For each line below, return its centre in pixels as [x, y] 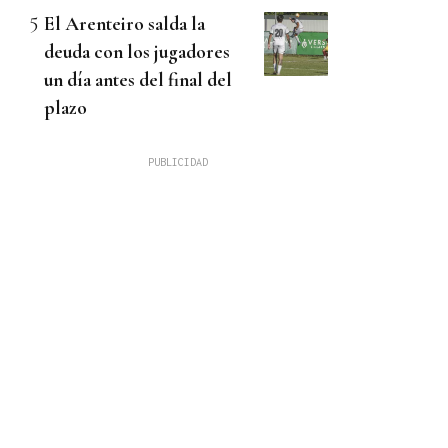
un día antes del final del [138, 80]
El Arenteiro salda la [124, 24]
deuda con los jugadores [137, 52]
